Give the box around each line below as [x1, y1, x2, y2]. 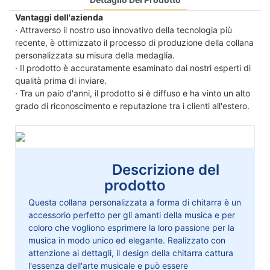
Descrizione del [51, 160, 219, 178]
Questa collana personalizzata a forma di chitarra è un [28, 197, 242, 208]
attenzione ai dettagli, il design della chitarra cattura [28, 248, 234, 259]
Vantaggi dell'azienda [15, 11, 103, 22]
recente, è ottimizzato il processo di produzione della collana [15, 37, 254, 48]
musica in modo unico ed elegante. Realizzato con [28, 235, 226, 246]
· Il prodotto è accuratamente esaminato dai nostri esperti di [15, 62, 251, 73]
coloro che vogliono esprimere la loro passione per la [28, 222, 235, 233]
